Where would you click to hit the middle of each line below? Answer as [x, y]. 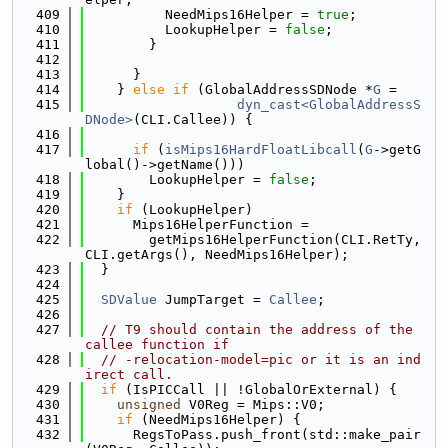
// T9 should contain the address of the [257, 329]
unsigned [149, 404]
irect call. [129, 374]
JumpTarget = [213, 299]
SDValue [129, 299]
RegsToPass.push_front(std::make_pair [253, 434]
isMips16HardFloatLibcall [261, 149]
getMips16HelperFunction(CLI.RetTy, [253, 239]
